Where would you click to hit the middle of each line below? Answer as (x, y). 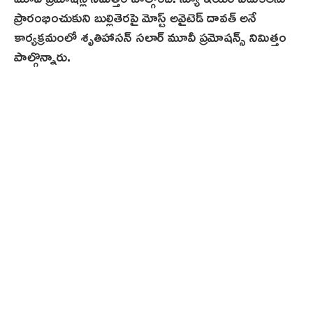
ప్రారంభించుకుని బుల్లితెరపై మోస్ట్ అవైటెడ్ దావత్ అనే (135, 16)
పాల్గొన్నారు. (42, 56)
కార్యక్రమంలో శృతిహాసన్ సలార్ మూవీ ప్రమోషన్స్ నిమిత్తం (150, 36)
